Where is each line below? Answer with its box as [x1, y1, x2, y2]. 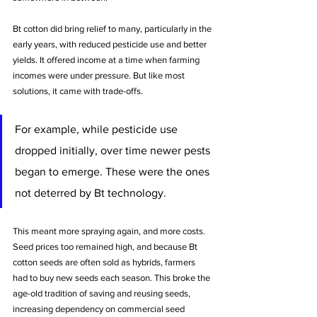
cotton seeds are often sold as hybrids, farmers [13, 256, 197, 267]
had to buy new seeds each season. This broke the [13, 272, 212, 283]
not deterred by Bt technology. [15, 186, 166, 199]
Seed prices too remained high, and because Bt [13, 241, 200, 252]
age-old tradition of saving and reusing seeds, [13, 287, 192, 299]
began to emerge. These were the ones [15, 165, 212, 178]
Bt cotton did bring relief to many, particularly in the [13, 23, 214, 34]
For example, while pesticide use [15, 122, 180, 135]
